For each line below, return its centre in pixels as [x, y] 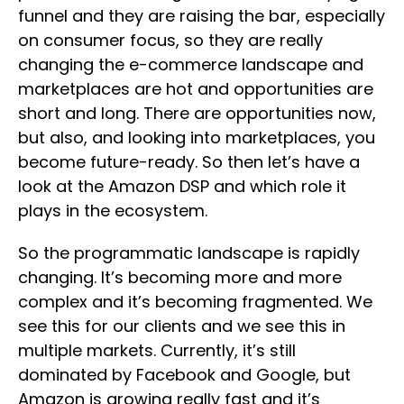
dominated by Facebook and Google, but [184, 374]
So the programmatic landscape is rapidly [189, 252]
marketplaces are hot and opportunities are [196, 88]
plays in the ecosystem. [113, 210]
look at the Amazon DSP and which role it [182, 186]
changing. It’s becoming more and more [180, 277]
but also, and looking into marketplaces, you [197, 137]
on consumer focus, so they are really [170, 40]
